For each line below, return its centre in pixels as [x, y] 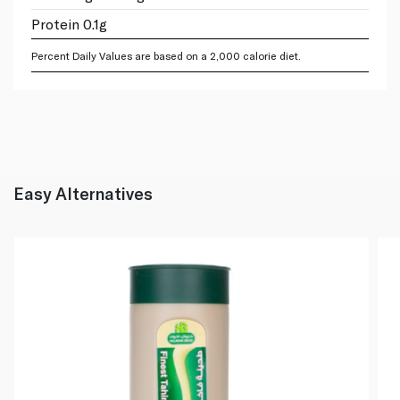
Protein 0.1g [69, 23]
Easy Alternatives [83, 193]
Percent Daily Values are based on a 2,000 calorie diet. [166, 55]
